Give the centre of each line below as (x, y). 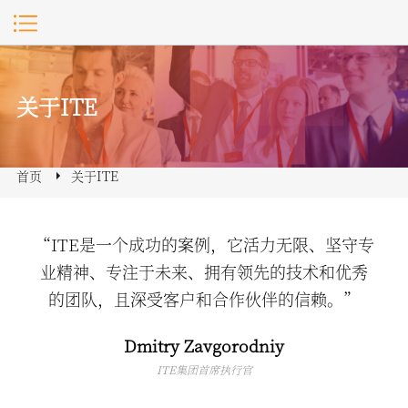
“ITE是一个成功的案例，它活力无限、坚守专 (204, 244)
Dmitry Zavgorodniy (204, 345)
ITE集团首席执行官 (204, 369)
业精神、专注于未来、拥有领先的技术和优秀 (204, 271)
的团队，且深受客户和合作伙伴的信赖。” (204, 299)
